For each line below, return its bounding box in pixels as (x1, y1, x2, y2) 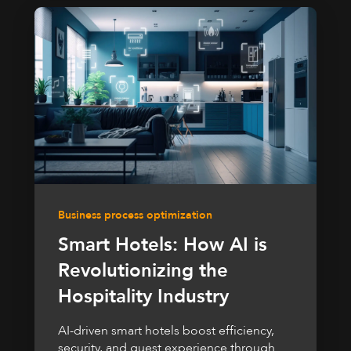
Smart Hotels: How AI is (58, 232, 267, 259)
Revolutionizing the (58, 258, 228, 284)
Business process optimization (58, 208, 212, 223)
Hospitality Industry (58, 284, 229, 310)
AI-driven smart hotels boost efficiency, (58, 322, 274, 340)
